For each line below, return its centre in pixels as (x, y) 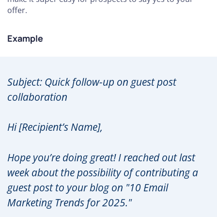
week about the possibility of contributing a (103, 172)
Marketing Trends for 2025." (70, 202)
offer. (17, 10)
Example (25, 39)
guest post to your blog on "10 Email (88, 187)
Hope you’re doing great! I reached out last (101, 157)
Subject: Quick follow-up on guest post (92, 82)
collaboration (37, 97)
